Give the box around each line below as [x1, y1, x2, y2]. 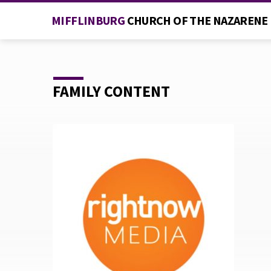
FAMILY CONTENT [53, 81, 170, 101]
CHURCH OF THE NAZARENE [126, 13, 268, 28]
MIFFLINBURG [51, 13, 127, 28]
